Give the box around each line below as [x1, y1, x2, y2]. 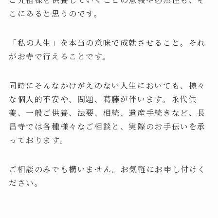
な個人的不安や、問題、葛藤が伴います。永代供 [8, 93, 197, 105]
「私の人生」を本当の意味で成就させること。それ [8, 36, 206, 48]
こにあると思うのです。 [8, 7, 103, 19]
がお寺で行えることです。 [8, 50, 111, 62]
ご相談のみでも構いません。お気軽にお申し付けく [8, 163, 207, 175]
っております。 [8, 134, 69, 145]
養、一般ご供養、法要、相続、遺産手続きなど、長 [8, 107, 206, 118]
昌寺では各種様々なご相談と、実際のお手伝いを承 [8, 120, 206, 132]
